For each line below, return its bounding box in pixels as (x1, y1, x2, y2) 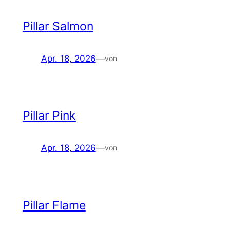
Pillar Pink (22, 108, 76, 123)
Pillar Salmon (22, 19, 93, 33)
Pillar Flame (22, 198, 86, 213)
